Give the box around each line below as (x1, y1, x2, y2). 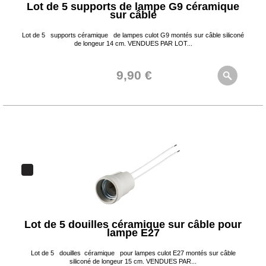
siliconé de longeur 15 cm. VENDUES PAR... (69, 258, 197, 265)
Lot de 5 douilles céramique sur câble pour (24, 218, 242, 230)
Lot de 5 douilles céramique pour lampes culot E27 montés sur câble (30, 249, 236, 256)
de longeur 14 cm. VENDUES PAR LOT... (74, 40, 192, 47)
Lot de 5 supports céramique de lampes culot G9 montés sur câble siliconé (22, 31, 244, 39)
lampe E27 (106, 227, 160, 239)
